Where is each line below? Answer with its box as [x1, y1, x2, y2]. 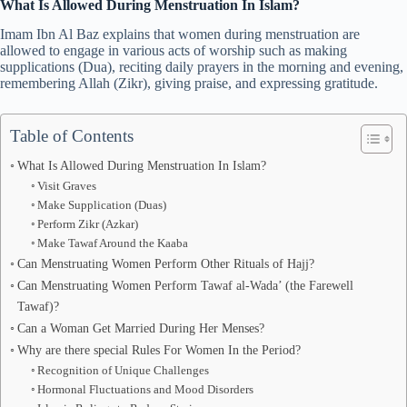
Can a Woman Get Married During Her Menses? [16, 321, 264, 336]
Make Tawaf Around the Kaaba [37, 236, 189, 251]
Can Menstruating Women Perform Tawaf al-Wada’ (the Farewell [16, 278, 353, 293]
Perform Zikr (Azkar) [37, 217, 139, 232]
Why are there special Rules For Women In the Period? [16, 342, 301, 358]
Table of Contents [10, 126, 134, 146]
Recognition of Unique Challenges [37, 363, 210, 378]
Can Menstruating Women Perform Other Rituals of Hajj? [16, 256, 314, 272]
